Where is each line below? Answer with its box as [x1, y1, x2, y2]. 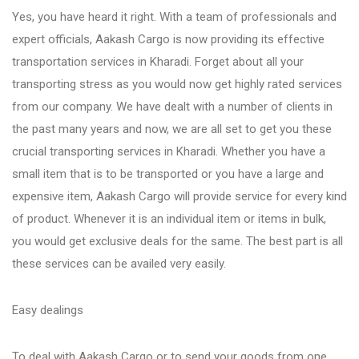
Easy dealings [12, 303, 83, 317]
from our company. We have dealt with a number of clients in [12, 99, 333, 114]
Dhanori [34, 309, 83, 325]
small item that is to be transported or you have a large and [12, 167, 324, 181]
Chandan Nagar [34, 88, 129, 103]
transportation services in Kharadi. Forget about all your [12, 54, 304, 69]
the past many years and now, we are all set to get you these [12, 122, 332, 136]
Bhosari [34, 33, 82, 48]
